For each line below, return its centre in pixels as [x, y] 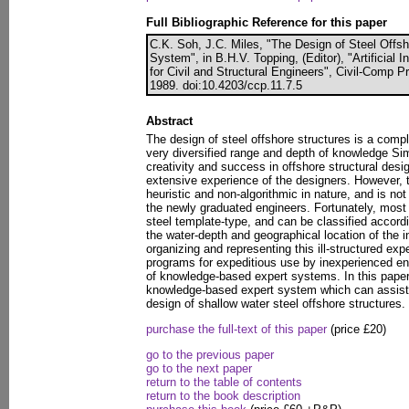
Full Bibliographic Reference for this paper [267, 22]
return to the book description [223, 396]
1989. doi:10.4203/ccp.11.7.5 [226, 85]
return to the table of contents [224, 382]
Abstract [169, 121]
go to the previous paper [210, 355]
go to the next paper [199, 368]
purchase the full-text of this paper [236, 329]
